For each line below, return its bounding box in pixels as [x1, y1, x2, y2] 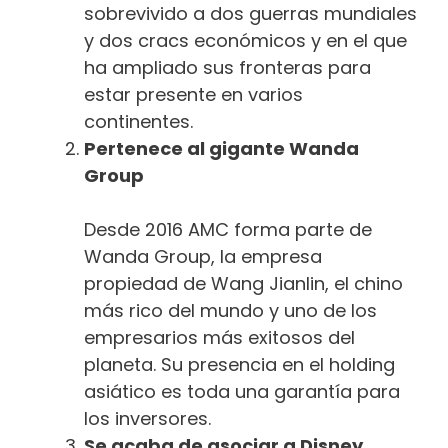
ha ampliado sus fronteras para [84, 54, 371, 80]
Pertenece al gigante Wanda [84, 135, 359, 161]
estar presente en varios [84, 81, 303, 107]
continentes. [84, 108, 198, 134]
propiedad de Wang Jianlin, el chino [84, 270, 403, 296]
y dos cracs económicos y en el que [84, 27, 407, 53]
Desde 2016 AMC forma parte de [84, 216, 372, 242]
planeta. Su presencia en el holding [84, 351, 395, 377]
